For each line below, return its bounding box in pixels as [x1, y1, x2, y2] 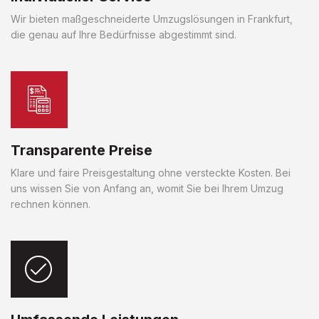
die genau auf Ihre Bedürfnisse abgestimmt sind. [11, 28, 236, 41]
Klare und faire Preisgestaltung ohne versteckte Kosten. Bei [11, 166, 291, 179]
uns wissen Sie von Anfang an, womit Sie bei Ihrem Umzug [11, 182, 283, 194]
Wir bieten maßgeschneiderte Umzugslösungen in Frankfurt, [11, 12, 293, 25]
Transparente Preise [11, 141, 152, 159]
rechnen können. [11, 197, 90, 210]
